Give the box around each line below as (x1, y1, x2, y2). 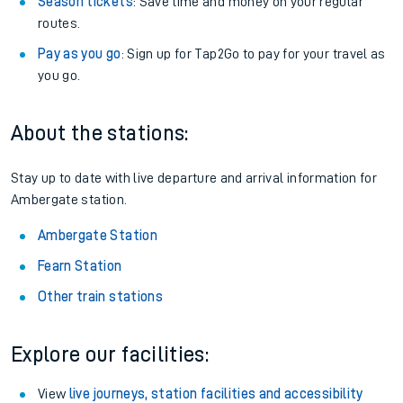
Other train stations (38, 290, 163, 304)
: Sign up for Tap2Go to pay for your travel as (121, 47, 386, 61)
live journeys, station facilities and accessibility (68, 387, 363, 401)
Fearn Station (38, 259, 122, 273)
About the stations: (11, 122, 189, 144)
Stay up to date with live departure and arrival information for (11, 171, 378, 185)
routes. (38, 16, 81, 31)
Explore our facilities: (11, 344, 210, 365)
